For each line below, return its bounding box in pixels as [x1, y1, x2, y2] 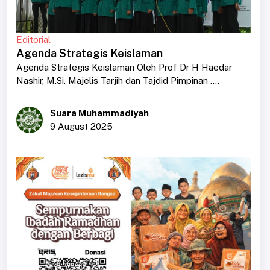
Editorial [16, 34, 51, 45]
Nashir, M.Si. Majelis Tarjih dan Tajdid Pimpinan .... [16, 75, 219, 86]
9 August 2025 [49, 121, 113, 131]
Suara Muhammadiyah [49, 107, 149, 118]
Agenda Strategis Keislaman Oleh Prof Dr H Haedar [16, 61, 232, 72]
